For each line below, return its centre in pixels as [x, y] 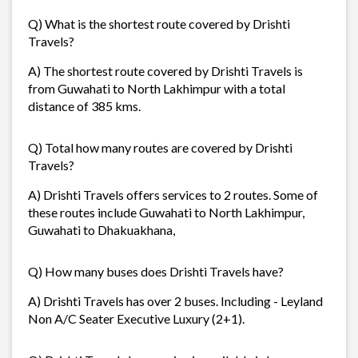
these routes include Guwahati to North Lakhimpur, [166, 212]
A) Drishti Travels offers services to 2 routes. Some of [173, 194]
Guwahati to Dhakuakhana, [101, 229]
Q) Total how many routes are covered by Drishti [160, 147]
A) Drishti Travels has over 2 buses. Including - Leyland [175, 300]
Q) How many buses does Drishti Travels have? [156, 271]
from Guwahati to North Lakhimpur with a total [157, 88]
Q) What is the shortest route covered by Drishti [159, 23]
